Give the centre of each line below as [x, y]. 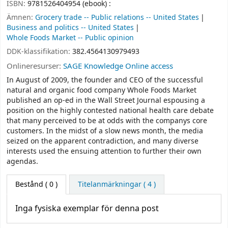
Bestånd [29, 184]
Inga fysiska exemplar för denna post [87, 208]
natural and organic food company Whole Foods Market [102, 91]
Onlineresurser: [35, 66]
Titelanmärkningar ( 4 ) [117, 184]
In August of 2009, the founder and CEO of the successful [105, 80]
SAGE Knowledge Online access [118, 66]
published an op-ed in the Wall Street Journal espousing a [106, 101]
